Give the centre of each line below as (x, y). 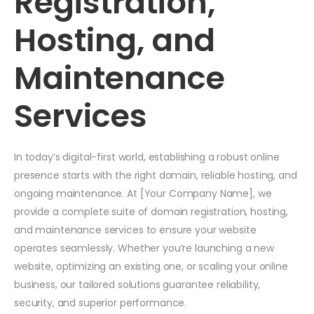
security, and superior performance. (101, 302)
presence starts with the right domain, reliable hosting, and (156, 175)
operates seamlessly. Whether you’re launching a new (144, 248)
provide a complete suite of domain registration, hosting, (151, 211)
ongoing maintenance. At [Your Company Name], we (143, 193)
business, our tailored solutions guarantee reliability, (137, 284)
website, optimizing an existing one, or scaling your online (151, 266)
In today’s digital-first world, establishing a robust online (147, 157)
